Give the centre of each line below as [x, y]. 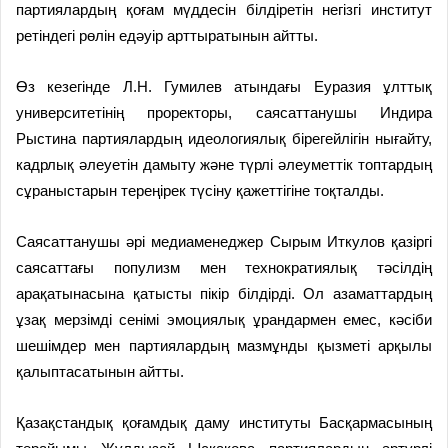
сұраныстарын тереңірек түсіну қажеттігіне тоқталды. [200, 191]
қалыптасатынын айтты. [100, 372]
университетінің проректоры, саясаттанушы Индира [224, 113]
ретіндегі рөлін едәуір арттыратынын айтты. [167, 36]
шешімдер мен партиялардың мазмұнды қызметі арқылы [224, 346]
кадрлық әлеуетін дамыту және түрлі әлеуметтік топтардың [224, 165]
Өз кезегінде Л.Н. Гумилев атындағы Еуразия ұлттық [224, 87]
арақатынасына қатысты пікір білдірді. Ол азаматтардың [224, 294]
